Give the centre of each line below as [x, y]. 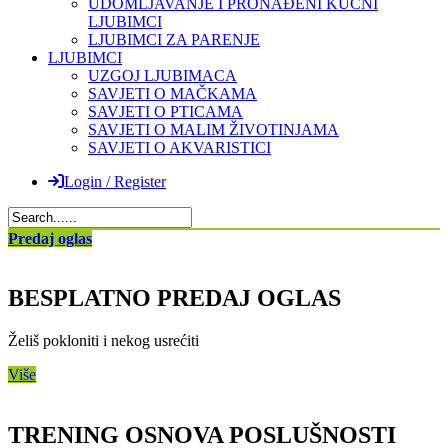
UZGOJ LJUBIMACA [162, 75]
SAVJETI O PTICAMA [165, 111]
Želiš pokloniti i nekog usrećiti [103, 341]
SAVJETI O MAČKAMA [172, 93]
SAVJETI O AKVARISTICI [179, 147]
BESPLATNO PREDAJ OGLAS [174, 298]
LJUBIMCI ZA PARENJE [174, 39]
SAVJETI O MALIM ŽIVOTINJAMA [213, 129]
